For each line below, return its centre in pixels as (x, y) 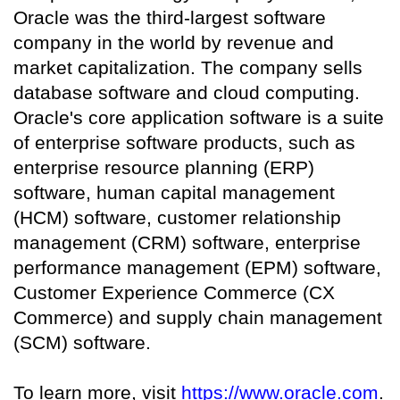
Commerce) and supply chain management (198, 317)
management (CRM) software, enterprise (187, 242)
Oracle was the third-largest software (170, 17)
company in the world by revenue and (174, 42)
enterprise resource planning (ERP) (164, 167)
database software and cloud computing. (187, 92)
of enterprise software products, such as (184, 142)
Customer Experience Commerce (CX (174, 292)
